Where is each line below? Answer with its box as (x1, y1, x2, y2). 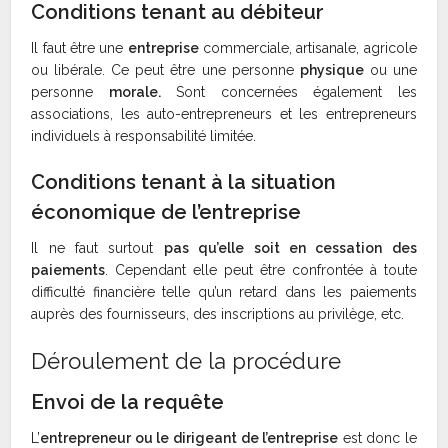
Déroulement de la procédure (31, 348, 342, 375)
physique (299, 62, 364, 79)
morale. (108, 84, 161, 101)
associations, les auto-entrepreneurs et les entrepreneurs (31, 106, 417, 123)
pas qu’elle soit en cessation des (163, 240, 417, 257)
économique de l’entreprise (31, 200, 302, 225)
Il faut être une (31, 40, 128, 57)
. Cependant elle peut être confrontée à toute (105, 262, 417, 279)
